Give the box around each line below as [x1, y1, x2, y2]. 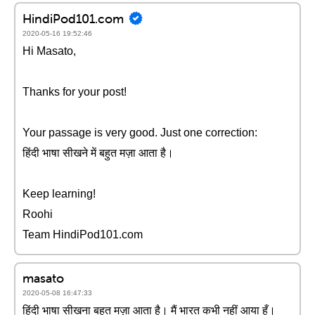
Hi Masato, [22, 45, 76, 57]
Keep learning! [22, 188, 96, 200]
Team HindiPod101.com [22, 229, 143, 240]
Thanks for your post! [22, 86, 127, 98]
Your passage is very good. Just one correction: [22, 127, 257, 139]
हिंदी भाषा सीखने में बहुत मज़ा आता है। [22, 147, 174, 159]
